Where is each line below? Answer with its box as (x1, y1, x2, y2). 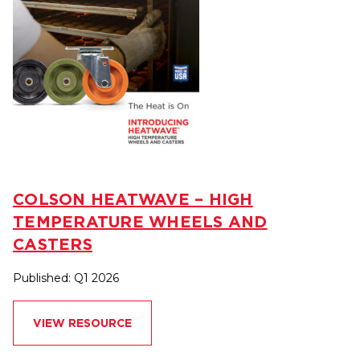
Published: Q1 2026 (13, 271, 119, 286)
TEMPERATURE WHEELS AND (13, 212, 268, 231)
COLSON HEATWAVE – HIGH (13, 190, 253, 209)
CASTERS (13, 235, 92, 254)
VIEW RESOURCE (33, 317, 132, 330)
